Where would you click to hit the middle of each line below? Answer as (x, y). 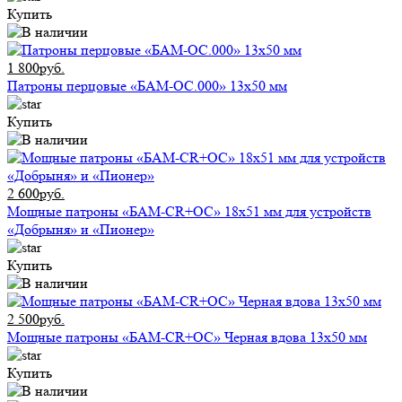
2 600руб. (36, 194)
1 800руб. (36, 68)
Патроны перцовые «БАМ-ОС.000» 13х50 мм (147, 86)
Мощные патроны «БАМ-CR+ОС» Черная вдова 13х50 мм (187, 337)
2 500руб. (36, 319)
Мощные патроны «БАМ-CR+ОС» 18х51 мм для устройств (189, 212)
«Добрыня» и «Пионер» (81, 230)
